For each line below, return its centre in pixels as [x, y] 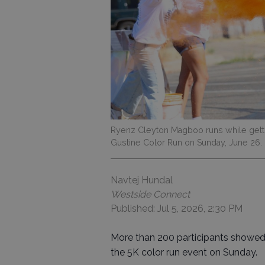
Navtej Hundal [142, 180]
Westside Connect [150, 194]
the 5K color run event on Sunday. [184, 252]
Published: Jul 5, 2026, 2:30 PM [177, 208]
